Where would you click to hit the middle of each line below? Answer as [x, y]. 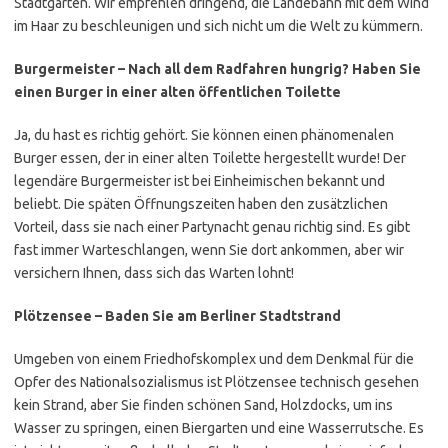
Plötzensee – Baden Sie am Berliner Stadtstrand [180, 316]
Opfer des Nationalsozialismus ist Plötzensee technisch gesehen [216, 382]
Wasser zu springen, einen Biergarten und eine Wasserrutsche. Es [219, 428]
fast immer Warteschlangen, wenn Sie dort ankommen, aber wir [209, 250]
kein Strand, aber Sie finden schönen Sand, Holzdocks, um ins [203, 405]
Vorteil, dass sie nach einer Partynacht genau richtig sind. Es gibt [212, 227]
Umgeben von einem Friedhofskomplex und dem [165, 359]
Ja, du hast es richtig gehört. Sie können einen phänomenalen [204, 135]
